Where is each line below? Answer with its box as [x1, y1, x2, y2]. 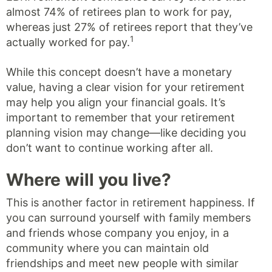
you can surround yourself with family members [6, 211, 251, 224]
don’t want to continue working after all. [6, 141, 213, 154]
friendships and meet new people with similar [6, 256, 239, 270]
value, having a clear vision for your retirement [6, 80, 245, 93]
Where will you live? [6, 169, 171, 190]
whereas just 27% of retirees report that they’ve [6, 20, 253, 33]
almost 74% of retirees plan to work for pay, [6, 5, 232, 18]
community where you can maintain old [6, 241, 209, 254]
